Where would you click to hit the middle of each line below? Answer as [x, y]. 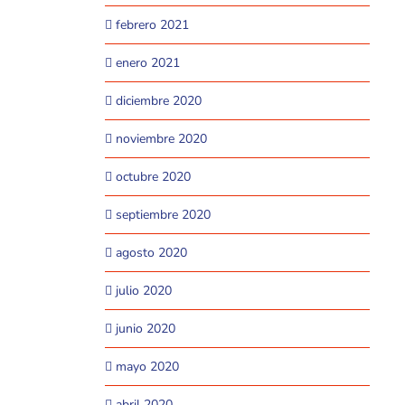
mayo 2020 [147, 367]
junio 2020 [145, 329]
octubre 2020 [153, 177]
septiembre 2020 [163, 215]
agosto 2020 [151, 253]
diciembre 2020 [158, 101]
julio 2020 [143, 291]
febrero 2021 [152, 25]
